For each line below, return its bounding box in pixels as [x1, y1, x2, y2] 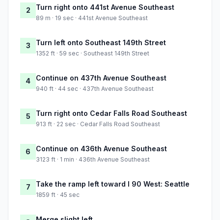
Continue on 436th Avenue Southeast [36, 144, 167, 153]
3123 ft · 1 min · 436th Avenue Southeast [36, 156, 150, 164]
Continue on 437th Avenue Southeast [36, 74, 166, 82]
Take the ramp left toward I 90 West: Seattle [36, 180, 190, 189]
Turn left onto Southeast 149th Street [36, 38, 166, 47]
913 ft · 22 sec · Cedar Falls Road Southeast [36, 120, 160, 128]
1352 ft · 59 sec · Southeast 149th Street [36, 50, 149, 57]
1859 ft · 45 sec [36, 191, 80, 199]
